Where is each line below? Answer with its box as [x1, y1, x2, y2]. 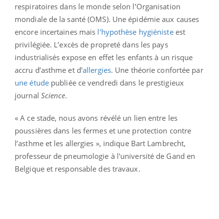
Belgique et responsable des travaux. [15, 164, 140, 174]
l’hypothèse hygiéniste [97, 27, 174, 37]
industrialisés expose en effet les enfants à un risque [15, 52, 193, 63]
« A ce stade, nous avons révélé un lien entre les [15, 113, 177, 123]
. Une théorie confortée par [110, 65, 203, 75]
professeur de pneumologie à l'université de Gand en [15, 151, 196, 161]
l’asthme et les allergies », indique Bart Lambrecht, [15, 138, 186, 149]
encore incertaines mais [15, 27, 98, 37]
